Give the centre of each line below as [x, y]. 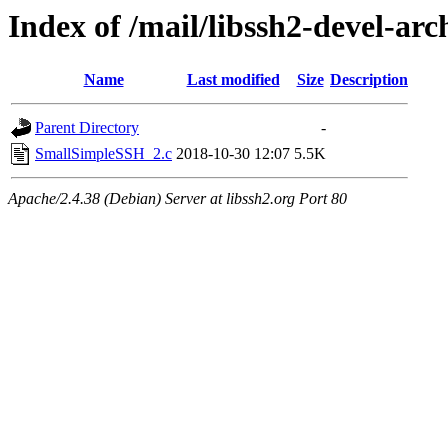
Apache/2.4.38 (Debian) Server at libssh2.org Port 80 [177, 199]
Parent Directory [87, 128]
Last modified [233, 80]
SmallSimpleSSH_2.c [103, 154]
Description [369, 80]
